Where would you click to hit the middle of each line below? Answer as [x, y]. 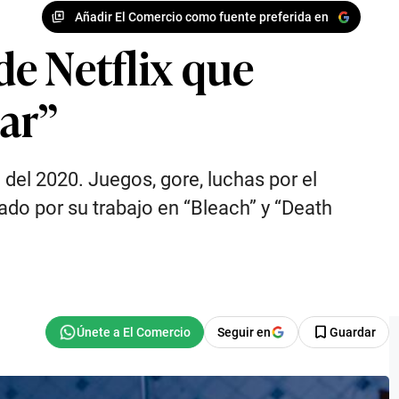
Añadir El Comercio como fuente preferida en [201, 16]
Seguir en [244, 332]
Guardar [353, 332]
